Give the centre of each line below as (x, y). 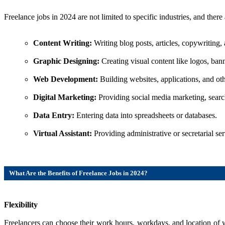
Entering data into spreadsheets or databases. (147, 115)
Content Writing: (64, 43)
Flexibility (21, 205)
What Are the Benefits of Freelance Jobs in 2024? (78, 173)
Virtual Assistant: (63, 133)
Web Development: (66, 79)
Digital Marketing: (65, 97)
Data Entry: (55, 115)
